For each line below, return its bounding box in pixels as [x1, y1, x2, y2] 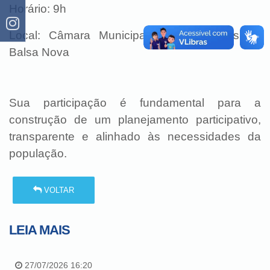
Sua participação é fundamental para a [9, 96, 261, 109]
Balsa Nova [9, 45, 69, 58]
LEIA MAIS [9, 222, 70, 238]
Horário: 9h [9, 2, 66, 15]
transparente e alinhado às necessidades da [9, 130, 261, 143]
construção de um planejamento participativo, [9, 113, 261, 126]
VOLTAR [42, 185, 75, 195]
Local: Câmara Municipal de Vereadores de [9, 28, 261, 42]
